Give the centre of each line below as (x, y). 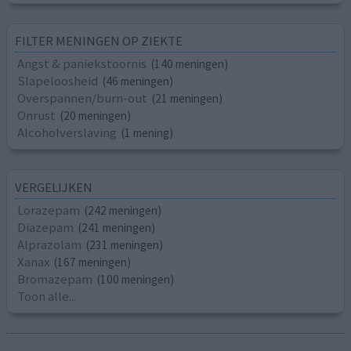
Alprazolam (50, 244)
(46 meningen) (138, 81)
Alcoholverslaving (67, 133)
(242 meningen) (123, 210)
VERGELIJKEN (54, 187)
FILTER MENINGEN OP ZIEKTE (99, 41)
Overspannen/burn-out (83, 98)
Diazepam (46, 227)
